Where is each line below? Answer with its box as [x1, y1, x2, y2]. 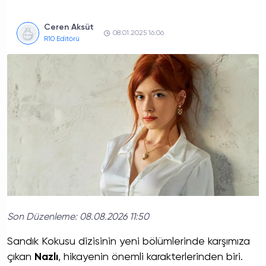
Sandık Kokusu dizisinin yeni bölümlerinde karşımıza [7, 236, 250, 247]
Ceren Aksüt [44, 23, 94, 31]
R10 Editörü [44, 36, 80, 43]
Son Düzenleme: [7, 212, 80, 222]
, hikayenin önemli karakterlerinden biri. [58, 251, 243, 262]
